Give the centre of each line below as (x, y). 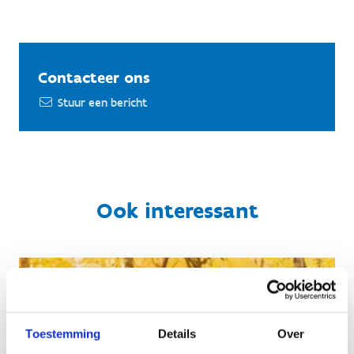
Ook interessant (177, 210)
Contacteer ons (94, 77)
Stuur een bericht (102, 103)
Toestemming (63, 333)
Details (177, 333)
